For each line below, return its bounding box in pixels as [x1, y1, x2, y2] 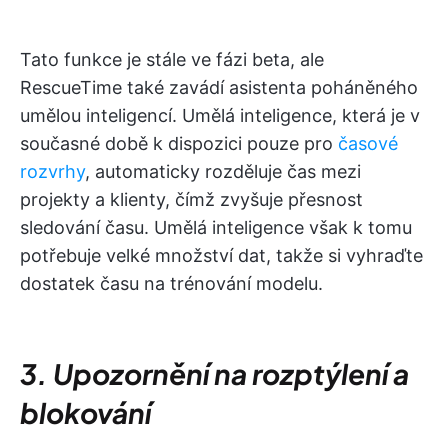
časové [338, 132, 398, 154]
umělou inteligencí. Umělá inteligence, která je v [20, 104, 420, 126]
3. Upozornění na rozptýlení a [20, 355, 409, 391]
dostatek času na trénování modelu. [20, 272, 323, 294]
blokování [20, 394, 151, 430]
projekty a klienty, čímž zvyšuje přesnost [20, 188, 363, 210]
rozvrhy [20, 160, 85, 182]
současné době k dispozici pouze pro [20, 132, 338, 154]
